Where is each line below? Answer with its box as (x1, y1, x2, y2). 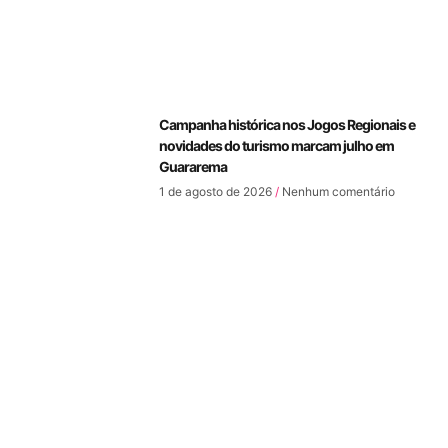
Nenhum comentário (279, 183, 395, 199)
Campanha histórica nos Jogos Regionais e (159, 115, 415, 133)
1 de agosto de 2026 (159, 183, 275, 199)
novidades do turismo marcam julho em (159, 136, 394, 154)
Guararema (159, 157, 227, 175)
